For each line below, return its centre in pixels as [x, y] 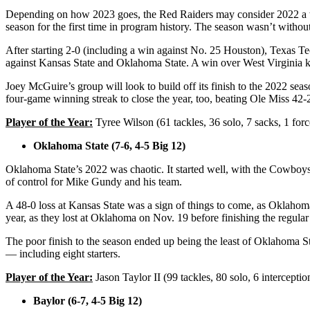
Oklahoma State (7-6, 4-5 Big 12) [109, 145]
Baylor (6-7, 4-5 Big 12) [88, 300]
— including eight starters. [64, 253]
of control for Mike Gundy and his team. [95, 181]
